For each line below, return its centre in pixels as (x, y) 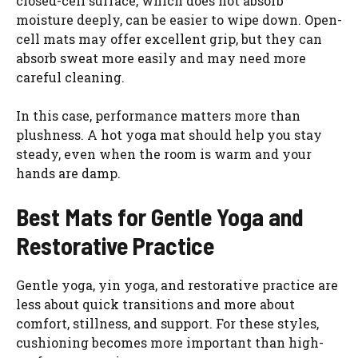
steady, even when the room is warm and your (164, 153)
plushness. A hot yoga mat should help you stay (169, 134)
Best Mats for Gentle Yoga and (160, 216)
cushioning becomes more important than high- (170, 342)
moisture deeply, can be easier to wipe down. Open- (179, 19)
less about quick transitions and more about (155, 304)
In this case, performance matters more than (158, 115)
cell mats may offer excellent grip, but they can (169, 38)
